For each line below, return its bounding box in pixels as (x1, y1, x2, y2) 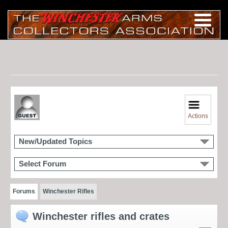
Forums (13, 187, 35, 195)
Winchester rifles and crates (33, 210, 169, 222)
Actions (188, 112, 209, 120)
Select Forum (19, 159, 66, 168)
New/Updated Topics (19, 137, 92, 146)
